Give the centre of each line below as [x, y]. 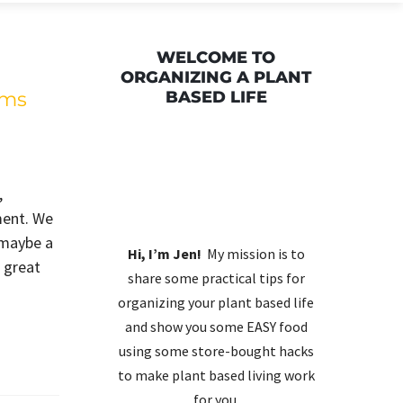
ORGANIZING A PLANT [216, 77]
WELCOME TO [216, 58]
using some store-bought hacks [216, 351]
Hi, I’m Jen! [164, 254]
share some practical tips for [216, 278]
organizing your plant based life [216, 302]
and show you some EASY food [216, 327]
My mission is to [253, 254]
